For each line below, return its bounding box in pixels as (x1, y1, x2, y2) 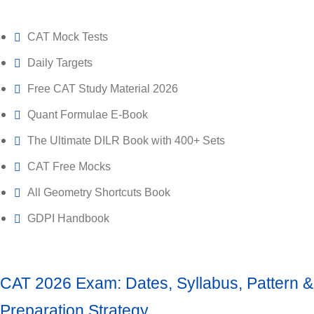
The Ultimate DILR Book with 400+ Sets (27, 135, 225, 147)
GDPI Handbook (27, 212, 109, 225)
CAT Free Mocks (27, 161, 111, 173)
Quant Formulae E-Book (27, 109, 148, 121)
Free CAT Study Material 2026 (27, 83, 178, 95)
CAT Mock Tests (27, 31, 108, 43)
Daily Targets (27, 57, 93, 69)
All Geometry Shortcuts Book (27, 186, 170, 199)
